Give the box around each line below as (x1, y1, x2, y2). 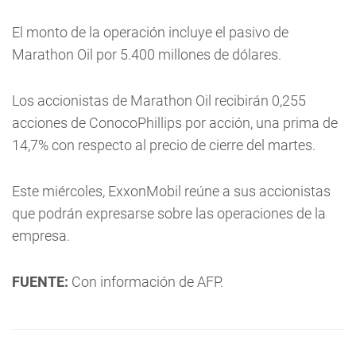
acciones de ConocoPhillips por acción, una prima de (12, 114, 338, 131)
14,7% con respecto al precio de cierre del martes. (12, 137, 315, 153)
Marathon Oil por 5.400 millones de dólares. (12, 46, 281, 63)
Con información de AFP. (68, 273, 223, 290)
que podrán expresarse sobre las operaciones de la (12, 205, 326, 222)
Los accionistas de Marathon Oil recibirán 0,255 (12, 92, 306, 109)
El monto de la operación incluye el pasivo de (12, 24, 288, 41)
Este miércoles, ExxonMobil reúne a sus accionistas (12, 183, 331, 199)
